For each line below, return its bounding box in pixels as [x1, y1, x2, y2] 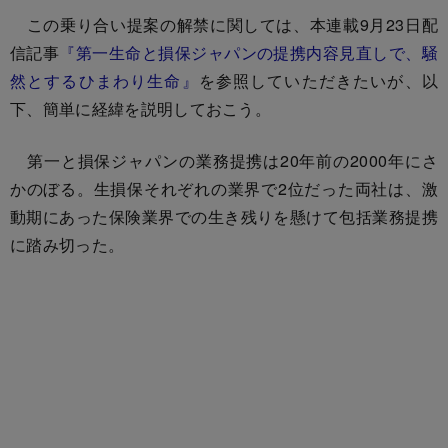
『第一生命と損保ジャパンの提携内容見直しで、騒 [59, 40, 438, 64]
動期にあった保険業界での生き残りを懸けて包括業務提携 [10, 204, 438, 228]
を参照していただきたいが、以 [198, 68, 438, 92]
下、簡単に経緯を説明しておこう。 [10, 96, 272, 120]
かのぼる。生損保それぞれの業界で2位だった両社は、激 [10, 176, 438, 200]
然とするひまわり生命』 [10, 68, 199, 92]
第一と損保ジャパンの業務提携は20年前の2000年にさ [10, 148, 438, 172]
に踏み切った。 [10, 232, 125, 256]
